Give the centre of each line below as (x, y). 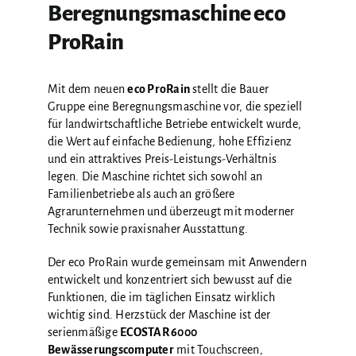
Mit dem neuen (87, 89)
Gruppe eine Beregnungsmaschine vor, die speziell (175, 106)
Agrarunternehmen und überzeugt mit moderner (171, 211)
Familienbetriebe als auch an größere (141, 194)
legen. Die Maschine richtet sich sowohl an (155, 176)
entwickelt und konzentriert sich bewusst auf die (170, 280)
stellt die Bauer (230, 89)
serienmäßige (84, 332)
